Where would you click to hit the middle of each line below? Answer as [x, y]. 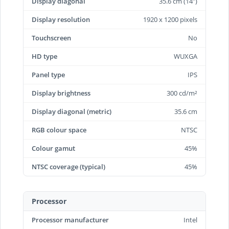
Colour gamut [53, 148]
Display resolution [61, 19]
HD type [44, 56]
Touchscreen [51, 38]
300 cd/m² [182, 93]
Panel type [48, 75]
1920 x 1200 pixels [170, 19]
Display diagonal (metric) [72, 111]
